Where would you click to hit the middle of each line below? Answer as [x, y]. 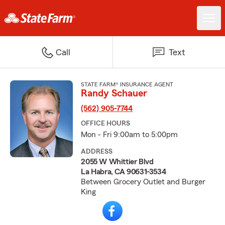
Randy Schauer [114, 93]
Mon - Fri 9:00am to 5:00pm [130, 135]
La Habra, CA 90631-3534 [124, 172]
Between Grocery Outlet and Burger [143, 182]
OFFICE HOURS [106, 124]
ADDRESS [97, 152]
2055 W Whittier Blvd [117, 162]
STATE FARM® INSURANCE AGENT [127, 84]
